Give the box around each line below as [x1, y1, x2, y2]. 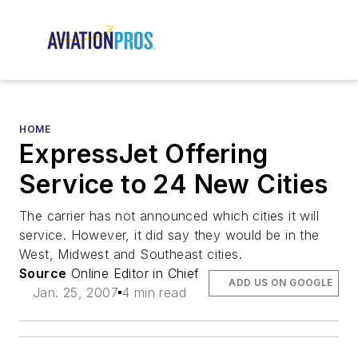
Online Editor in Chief [66, 265, 200, 282]
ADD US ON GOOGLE [229, 276, 333, 289]
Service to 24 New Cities [19, 169, 328, 201]
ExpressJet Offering [19, 138, 268, 170]
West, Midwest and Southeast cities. [19, 246, 242, 263]
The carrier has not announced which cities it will [19, 208, 319, 225]
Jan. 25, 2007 [32, 284, 118, 301]
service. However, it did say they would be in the [19, 227, 320, 244]
